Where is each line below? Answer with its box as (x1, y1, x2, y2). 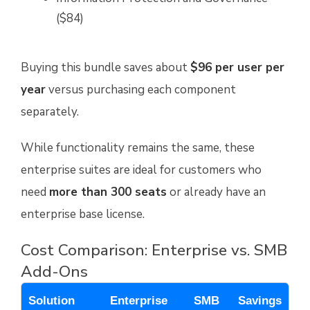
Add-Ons (21, 261, 88, 282)
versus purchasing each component (46, 82, 236, 98)
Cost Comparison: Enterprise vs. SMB (21, 239, 287, 261)
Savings (238, 294, 282, 307)
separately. (21, 104, 79, 120)
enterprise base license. (21, 206, 145, 222)
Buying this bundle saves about (21, 60, 190, 75)
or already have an (167, 184, 266, 200)
